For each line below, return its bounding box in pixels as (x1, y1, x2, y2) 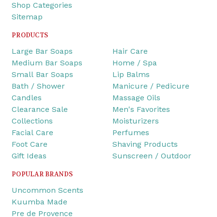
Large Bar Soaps (12, 46, 73, 56)
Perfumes (112, 128, 149, 138)
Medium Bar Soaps (12, 58, 82, 68)
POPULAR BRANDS (12, 170, 73, 179)
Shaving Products (112, 139, 178, 149)
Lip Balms (112, 70, 150, 79)
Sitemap (12, 12, 43, 22)
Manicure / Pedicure (112, 81, 189, 91)
